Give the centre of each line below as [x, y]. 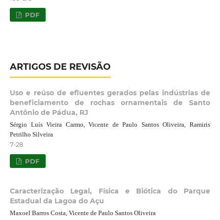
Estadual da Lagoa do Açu [57, 201]
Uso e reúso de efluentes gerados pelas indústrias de [110, 93]
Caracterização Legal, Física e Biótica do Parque [110, 191]
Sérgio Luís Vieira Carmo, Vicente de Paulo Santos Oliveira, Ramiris [110, 124]
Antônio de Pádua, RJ [49, 112]
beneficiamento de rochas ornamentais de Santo [110, 102]
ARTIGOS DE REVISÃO [60, 67]
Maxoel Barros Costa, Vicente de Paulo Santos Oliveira [82, 213]
